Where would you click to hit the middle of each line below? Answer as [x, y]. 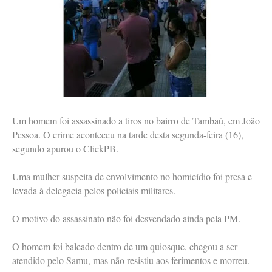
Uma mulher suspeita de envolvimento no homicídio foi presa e [132, 177]
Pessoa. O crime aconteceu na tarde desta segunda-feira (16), [128, 135]
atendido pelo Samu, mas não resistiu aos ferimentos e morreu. [131, 260]
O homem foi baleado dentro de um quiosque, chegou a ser [125, 246]
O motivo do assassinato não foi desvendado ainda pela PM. [126, 219]
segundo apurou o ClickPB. [65, 149]
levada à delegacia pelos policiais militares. [94, 191]
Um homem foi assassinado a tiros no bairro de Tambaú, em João [136, 121]
